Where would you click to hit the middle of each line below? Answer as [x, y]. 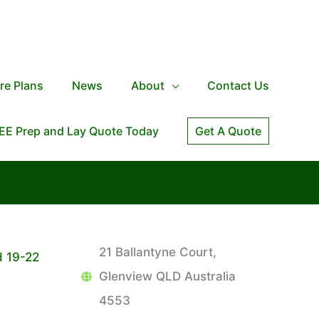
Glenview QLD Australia [167, 276]
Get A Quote [228, 131]
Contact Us [238, 85]
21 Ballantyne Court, [157, 252]
